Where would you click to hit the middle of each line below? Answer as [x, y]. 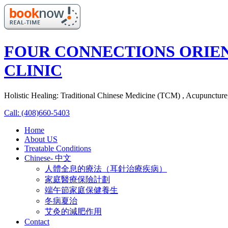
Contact [37, 221]
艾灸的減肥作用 [73, 211]
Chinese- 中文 [48, 158]
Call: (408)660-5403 [37, 112]
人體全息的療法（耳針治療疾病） [106, 168]
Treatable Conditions [58, 148]
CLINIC [33, 70]
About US [41, 139]
